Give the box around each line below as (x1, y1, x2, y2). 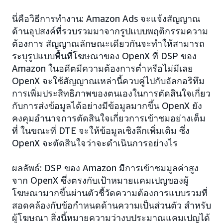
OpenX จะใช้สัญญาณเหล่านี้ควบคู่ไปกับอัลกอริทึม (12, 75, 205, 86)
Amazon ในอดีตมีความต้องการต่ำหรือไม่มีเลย (12, 63, 193, 74)
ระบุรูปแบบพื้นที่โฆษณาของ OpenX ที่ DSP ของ (12, 50, 197, 61)
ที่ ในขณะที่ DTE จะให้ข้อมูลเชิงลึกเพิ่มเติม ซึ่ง (12, 125, 190, 136)
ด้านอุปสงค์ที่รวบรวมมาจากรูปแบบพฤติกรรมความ (12, 25, 208, 36)
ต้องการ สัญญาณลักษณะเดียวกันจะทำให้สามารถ (12, 38, 205, 49)
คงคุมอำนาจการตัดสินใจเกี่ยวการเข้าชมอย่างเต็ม (12, 112, 206, 123)
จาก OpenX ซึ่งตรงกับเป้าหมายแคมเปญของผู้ (12, 175, 189, 186)
